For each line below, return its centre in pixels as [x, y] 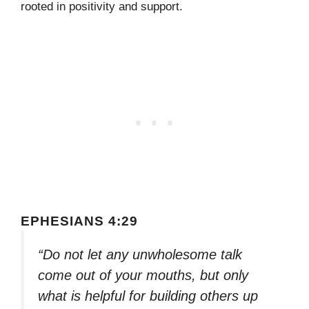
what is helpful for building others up [148, 296]
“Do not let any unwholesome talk [140, 254]
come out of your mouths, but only [143, 275]
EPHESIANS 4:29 [79, 221]
